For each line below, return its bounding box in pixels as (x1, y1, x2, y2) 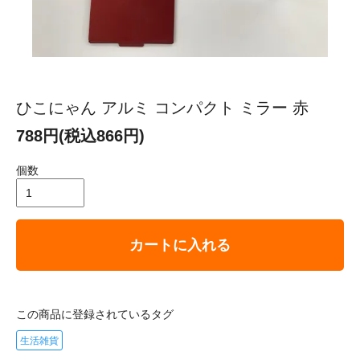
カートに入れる (129, 237, 231, 254)
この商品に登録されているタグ (16, 308, 174, 321)
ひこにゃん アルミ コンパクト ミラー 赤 (16, 99, 309, 117)
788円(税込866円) (16, 127, 145, 145)
